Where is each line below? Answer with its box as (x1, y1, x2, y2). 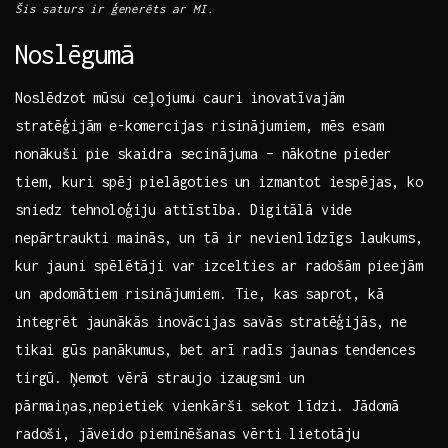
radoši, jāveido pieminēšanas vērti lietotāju (15, 425, 360, 443)
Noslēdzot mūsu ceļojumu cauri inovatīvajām (15, 89, 345, 107)
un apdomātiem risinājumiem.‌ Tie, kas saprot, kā (15, 285, 384, 303)
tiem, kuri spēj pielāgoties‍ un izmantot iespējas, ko (15, 173, 423, 191)
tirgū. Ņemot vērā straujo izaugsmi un (15, 369, 306, 387)
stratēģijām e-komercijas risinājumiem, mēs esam (15, 117, 384, 135)
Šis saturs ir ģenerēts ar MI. (15, 2, 214, 16)
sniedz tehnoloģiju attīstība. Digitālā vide (15, 201, 353, 219)
